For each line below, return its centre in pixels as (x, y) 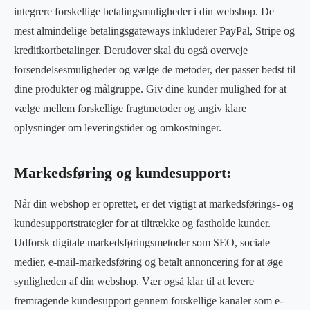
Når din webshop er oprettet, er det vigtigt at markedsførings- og (154, 203)
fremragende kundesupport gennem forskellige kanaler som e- (148, 300)
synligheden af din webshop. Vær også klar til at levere (134, 281)
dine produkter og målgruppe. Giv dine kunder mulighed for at (150, 89)
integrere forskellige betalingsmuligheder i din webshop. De (144, 11)
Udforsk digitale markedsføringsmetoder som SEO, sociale (142, 242)
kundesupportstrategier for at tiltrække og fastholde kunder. (142, 223)
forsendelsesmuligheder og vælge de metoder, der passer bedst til (155, 69)
